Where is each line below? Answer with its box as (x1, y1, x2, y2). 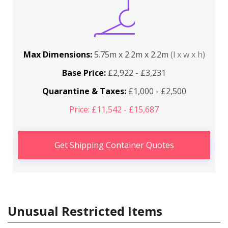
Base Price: (62, 67, 106, 78)
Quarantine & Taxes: (42, 85, 126, 97)
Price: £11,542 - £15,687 (69, 104, 159, 115)
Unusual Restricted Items (8, 203, 162, 219)
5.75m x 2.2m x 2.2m (94, 49, 170, 60)
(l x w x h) (170, 49, 205, 60)
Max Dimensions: (23, 49, 94, 60)
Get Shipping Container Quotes (54, 139, 174, 151)
